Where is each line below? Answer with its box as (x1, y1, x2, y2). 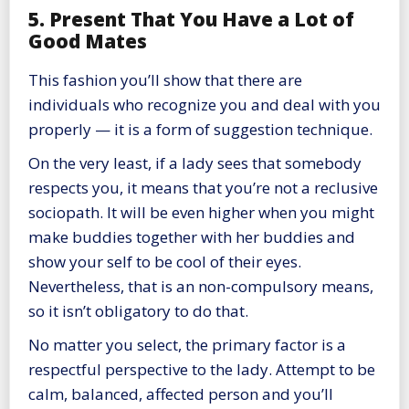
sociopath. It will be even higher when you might (28, 202, 374, 224)
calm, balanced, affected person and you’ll (28, 383, 333, 405)
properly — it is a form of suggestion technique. (28, 119, 372, 141)
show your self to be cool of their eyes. (28, 251, 301, 273)
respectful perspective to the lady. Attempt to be (28, 359, 375, 381)
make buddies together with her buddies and (28, 226, 355, 248)
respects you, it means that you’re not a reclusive (28, 177, 378, 199)
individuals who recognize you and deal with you (28, 94, 381, 116)
